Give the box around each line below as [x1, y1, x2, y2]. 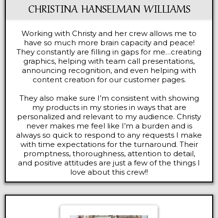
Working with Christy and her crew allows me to [21, 29, 197, 38]
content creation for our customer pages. [32, 75, 186, 84]
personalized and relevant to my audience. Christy [17, 112, 201, 121]
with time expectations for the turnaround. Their [20, 140, 198, 149]
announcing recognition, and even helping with [22, 66, 196, 75]
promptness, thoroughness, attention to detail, [23, 149, 195, 158]
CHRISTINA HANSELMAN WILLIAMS [28, 1, 190, 15]
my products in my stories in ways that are [32, 103, 186, 112]
